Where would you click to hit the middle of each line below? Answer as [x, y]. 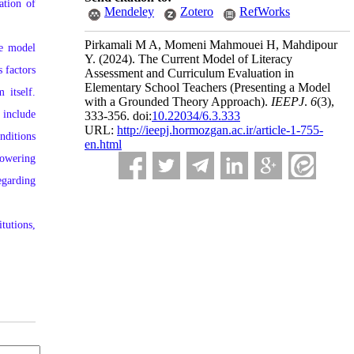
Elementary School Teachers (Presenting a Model [207, 87]
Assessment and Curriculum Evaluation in [189, 73]
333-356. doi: [118, 116]
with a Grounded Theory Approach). [178, 102]
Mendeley [129, 11]
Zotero [197, 11]
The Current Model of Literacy [214, 59]
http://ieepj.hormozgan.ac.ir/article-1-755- [220, 130]
